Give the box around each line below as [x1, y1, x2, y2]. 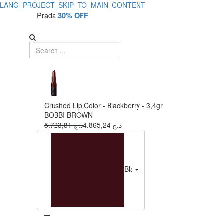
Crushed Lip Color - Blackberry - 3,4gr [44, 100, 163, 110]
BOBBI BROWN [44, 110, 93, 120]
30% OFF [58, 10, 88, 21]
